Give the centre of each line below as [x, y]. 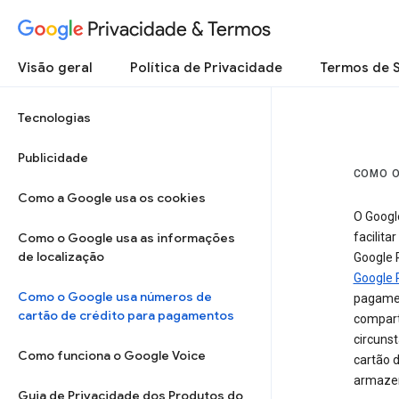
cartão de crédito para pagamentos [126, 315]
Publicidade [53, 158]
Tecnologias [54, 118]
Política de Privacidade [206, 68]
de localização [61, 256]
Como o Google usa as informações [126, 238]
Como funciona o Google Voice [112, 355]
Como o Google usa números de [115, 297]
